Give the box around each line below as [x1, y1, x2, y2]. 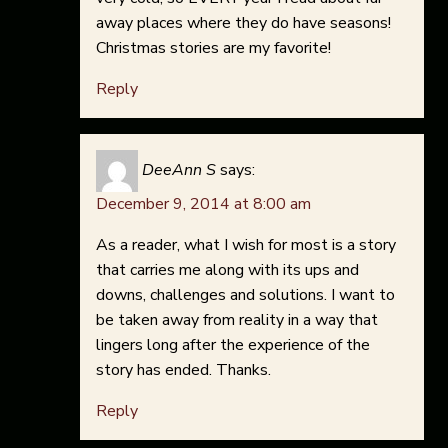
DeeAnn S [142, 159, 216, 182]
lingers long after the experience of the [96, 334, 370, 357]
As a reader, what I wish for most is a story [96, 234, 396, 257]
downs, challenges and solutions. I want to [96, 284, 395, 307]
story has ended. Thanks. [96, 359, 271, 382]
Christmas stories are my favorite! [96, 37, 331, 60]
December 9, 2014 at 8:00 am [96, 193, 311, 216]
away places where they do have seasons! [96, 12, 391, 35]
